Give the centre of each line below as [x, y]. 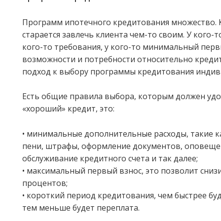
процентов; [45, 183]
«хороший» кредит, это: [68, 109]
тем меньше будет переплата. [81, 208]
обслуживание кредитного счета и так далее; [110, 159]
